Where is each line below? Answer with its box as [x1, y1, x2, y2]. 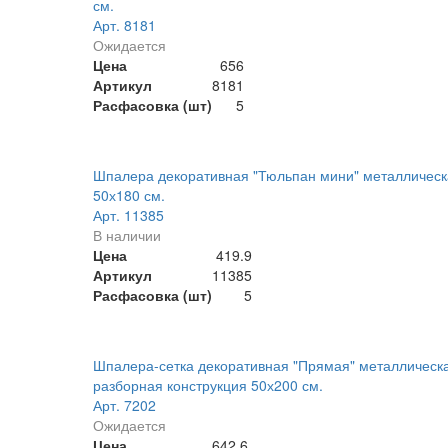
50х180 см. [92, 185, 165, 206]
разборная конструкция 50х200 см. [92, 375, 323, 396]
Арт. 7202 [92, 395, 156, 416]
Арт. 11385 [92, 205, 164, 226]
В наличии [92, 225, 161, 246]
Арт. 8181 [92, 15, 156, 36]
